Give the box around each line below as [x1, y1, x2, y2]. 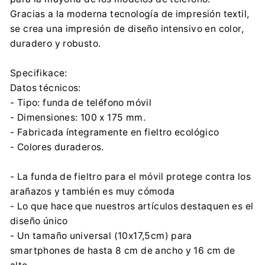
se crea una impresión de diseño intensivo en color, [10, 23, 244, 35]
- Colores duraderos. [10, 141, 104, 153]
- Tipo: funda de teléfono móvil [10, 97, 152, 109]
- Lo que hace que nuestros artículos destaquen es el [10, 201, 254, 212]
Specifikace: [10, 67, 67, 79]
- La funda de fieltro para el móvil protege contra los [10, 171, 251, 183]
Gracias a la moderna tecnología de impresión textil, [10, 8, 250, 20]
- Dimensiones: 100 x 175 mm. [10, 112, 146, 124]
